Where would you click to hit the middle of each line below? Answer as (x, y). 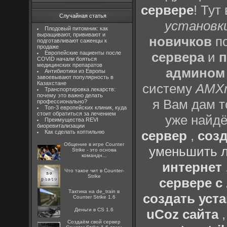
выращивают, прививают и (71, 34)
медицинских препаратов (70, 65)
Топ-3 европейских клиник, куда (85, 107)
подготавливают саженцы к (72, 41)
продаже (48, 47)
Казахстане (52, 83)
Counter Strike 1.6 (94, 197)
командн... (94, 155)
